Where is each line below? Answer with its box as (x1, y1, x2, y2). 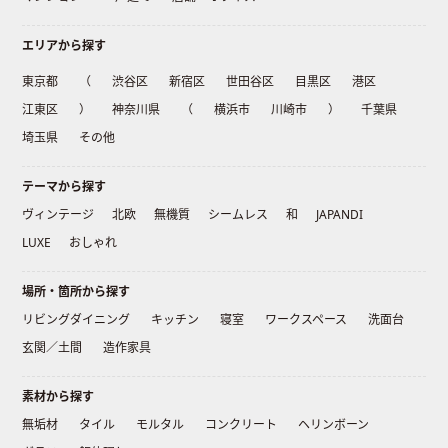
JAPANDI (316, 206, 364, 224)
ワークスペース (265, 311, 348, 329)
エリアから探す (22, 37, 107, 55)
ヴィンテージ (22, 206, 95, 224)
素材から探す (22, 388, 95, 406)
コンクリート (205, 416, 278, 434)
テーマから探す (22, 178, 107, 196)
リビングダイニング (22, 311, 131, 329)
